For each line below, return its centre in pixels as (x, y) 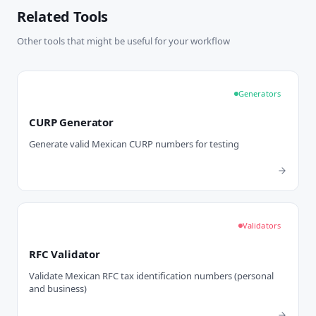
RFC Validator (65, 254)
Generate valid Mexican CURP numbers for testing (134, 144)
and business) (58, 288)
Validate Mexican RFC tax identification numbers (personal (151, 275)
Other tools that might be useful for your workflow (123, 41)
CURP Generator (71, 122)
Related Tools (63, 16)
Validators (261, 225)
